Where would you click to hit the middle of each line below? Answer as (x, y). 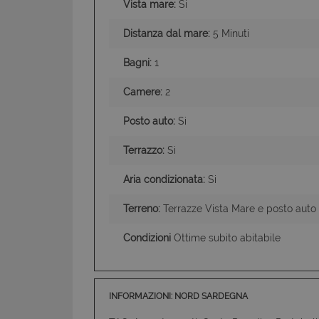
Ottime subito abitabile (226, 237)
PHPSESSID (266, 149)
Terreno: (142, 208)
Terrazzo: (144, 150)
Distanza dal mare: (167, 33)
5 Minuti (230, 33)
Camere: (143, 91)
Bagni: (137, 62)
